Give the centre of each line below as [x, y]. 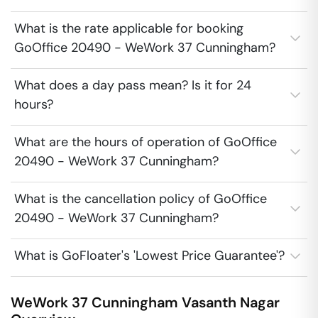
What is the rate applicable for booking [129, 28]
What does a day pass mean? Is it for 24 [133, 85]
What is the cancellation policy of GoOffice [141, 199]
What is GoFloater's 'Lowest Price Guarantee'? [149, 256]
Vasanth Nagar [231, 302]
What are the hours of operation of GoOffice [146, 142]
